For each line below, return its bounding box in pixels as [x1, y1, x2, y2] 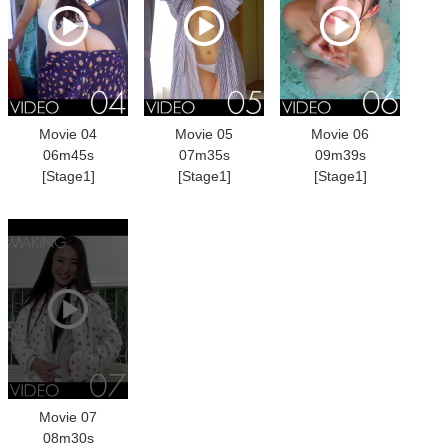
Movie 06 [311, 126, 369, 142]
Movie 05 [175, 126, 233, 142]
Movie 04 [39, 126, 97, 142]
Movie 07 [39, 409, 97, 425]
